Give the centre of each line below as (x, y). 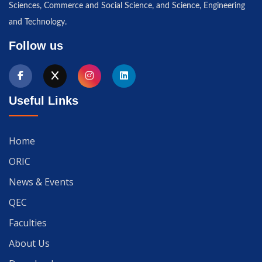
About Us (29, 244)
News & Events (41, 182)
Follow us (36, 46)
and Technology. (38, 23)
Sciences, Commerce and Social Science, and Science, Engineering (127, 6)
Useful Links (44, 101)
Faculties (28, 223)
